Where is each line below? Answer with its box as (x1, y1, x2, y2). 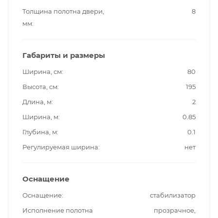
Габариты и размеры (22, 50, 105, 60)
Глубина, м (22, 127, 57, 136)
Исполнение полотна (22, 206, 93, 214)
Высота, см (22, 82, 57, 91)
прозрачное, (154, 206, 196, 214)
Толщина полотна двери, (22, 7, 104, 15)
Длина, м (22, 97, 52, 106)
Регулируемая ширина (22, 143, 98, 151)
